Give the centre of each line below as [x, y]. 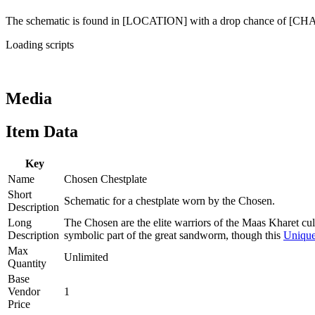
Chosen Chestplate [105, 179]
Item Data [42, 131]
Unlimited [86, 257]
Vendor [24, 291]
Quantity [27, 263]
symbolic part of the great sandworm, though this [174, 235]
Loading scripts [40, 44]
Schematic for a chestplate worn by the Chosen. [169, 200]
